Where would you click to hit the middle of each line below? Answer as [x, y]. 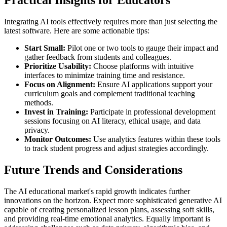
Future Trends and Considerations [93, 169]
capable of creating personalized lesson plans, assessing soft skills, [109, 209]
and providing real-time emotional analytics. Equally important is [107, 218]
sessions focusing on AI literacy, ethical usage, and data [112, 121]
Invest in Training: [56, 112]
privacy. [37, 130]
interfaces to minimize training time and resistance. [105, 75]
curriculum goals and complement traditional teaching [110, 94]
